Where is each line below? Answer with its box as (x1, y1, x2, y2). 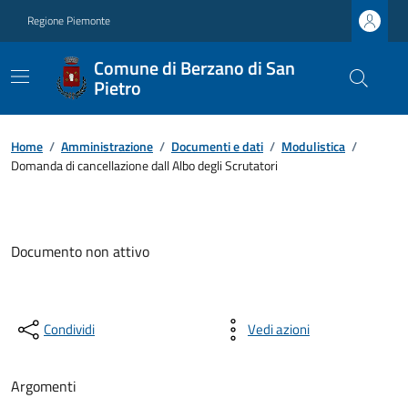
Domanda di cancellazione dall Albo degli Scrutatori (11, 156, 278, 175)
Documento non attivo (11, 240, 149, 262)
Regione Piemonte (27, 12, 110, 29)
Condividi (44, 319, 95, 340)
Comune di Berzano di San (93, 54, 295, 82)
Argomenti (11, 375, 76, 397)
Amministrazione (61, 137, 153, 156)
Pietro (93, 74, 141, 102)
